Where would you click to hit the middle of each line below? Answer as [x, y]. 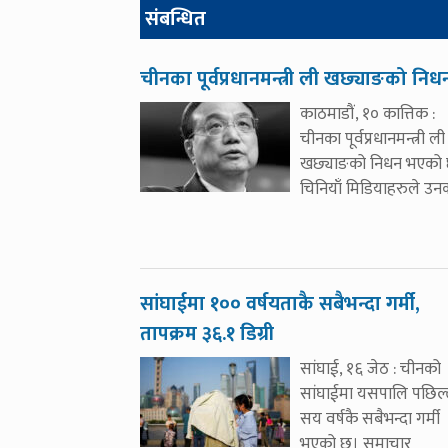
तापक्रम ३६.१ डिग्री [207, 334]
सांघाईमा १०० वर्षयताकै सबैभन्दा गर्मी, [280, 304]
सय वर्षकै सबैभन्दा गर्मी [370, 419]
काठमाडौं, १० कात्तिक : [367, 114]
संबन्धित [175, 19]
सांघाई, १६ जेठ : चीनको [370, 369]
